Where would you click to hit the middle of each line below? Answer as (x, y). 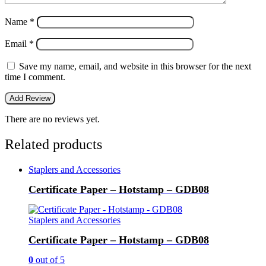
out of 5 (49, 259)
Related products (53, 144)
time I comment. (35, 77)
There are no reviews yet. (52, 119)
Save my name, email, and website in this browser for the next (135, 66)
